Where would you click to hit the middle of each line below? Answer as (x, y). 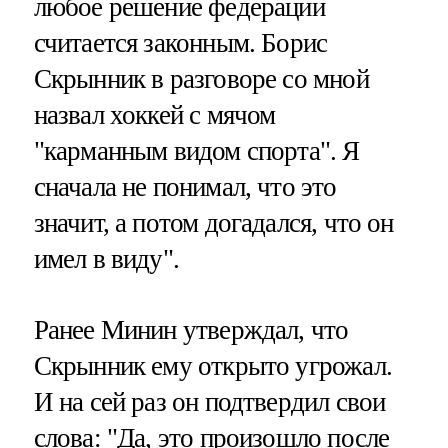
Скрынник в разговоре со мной (201, 78)
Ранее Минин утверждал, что (191, 329)
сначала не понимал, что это (185, 186)
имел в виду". (106, 258)
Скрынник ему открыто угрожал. (212, 365)
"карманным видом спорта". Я (196, 150)
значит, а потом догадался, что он (213, 222)
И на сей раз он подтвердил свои (209, 401)
